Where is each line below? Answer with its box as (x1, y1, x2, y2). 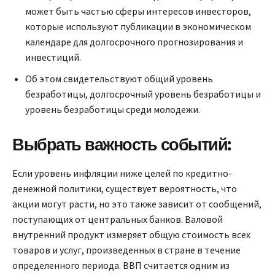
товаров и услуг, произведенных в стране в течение (12, 244, 241, 257)
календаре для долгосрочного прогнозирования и (25, 36, 243, 48)
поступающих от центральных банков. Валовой (12, 213, 223, 226)
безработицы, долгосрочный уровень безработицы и (25, 88, 261, 101)
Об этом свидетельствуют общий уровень (25, 72, 213, 85)
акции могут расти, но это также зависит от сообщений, (12, 198, 261, 211)
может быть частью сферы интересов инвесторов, (25, 5, 251, 18)
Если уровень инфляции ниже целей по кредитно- (12, 167, 232, 180)
